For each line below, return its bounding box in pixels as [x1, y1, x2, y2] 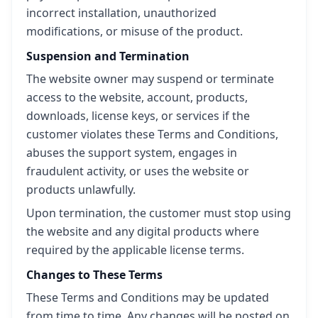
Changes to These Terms [26, 267, 163, 283]
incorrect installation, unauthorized [26, 4, 216, 21]
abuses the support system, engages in [26, 144, 237, 160]
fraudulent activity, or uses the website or [26, 163, 249, 179]
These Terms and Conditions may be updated [26, 290, 269, 306]
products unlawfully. [26, 181, 136, 197]
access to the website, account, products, [26, 89, 248, 105]
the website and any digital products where [26, 224, 259, 240]
